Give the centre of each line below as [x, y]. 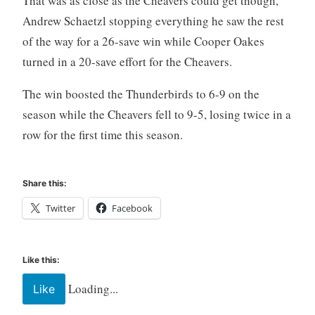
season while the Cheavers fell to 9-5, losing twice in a [156, 114]
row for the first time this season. [102, 134]
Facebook [132, 208]
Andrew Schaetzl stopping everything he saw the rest [153, 20]
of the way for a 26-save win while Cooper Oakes [143, 41]
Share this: [44, 183]
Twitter [60, 208]
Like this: [41, 259]
